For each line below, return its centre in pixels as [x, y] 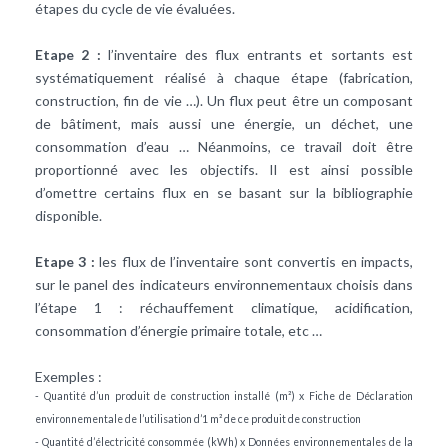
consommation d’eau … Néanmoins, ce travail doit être [224, 147]
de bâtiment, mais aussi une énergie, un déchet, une [224, 124]
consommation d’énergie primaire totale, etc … [178, 331]
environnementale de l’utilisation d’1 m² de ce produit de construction [198, 419]
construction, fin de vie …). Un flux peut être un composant [224, 101]
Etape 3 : [65, 262]
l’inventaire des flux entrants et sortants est [257, 55]
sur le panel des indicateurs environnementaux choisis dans [224, 285]
